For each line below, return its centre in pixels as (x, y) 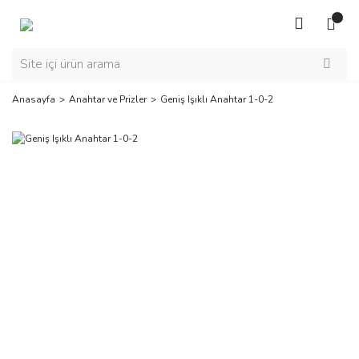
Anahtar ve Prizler (108, 99)
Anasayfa (34, 99)
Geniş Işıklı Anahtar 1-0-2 (217, 99)
